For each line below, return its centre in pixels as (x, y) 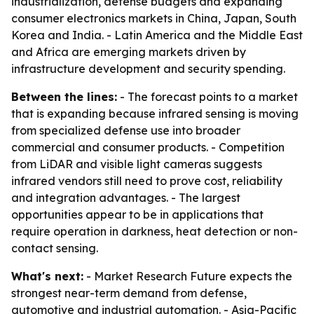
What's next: (47, 276)
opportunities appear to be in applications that (137, 214)
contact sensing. (55, 248)
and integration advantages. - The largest (126, 198)
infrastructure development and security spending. (148, 69)
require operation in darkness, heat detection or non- (155, 231)
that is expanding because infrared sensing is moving (155, 114)
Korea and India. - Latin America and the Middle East (157, 35)
